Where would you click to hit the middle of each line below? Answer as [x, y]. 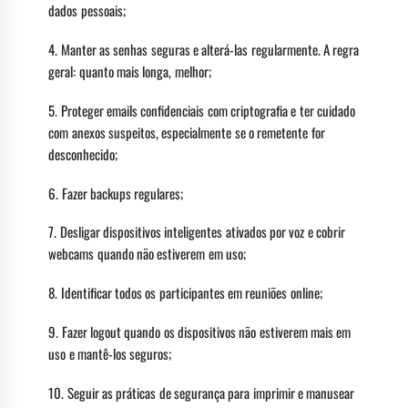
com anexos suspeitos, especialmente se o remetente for [187, 132]
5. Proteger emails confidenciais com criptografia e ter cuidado [202, 110]
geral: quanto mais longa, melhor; [130, 71]
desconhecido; [83, 153]
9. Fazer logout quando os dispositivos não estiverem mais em [200, 331]
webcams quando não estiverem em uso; [147, 254]
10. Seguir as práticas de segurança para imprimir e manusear [202, 392]
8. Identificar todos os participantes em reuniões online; [185, 293]
